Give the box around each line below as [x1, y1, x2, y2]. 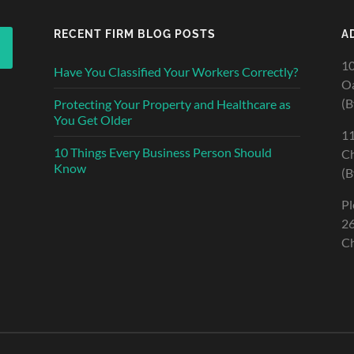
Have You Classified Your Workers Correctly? [54, 64, 298, 80]
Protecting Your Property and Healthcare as [54, 96, 291, 112]
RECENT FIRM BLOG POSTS [54, 27, 216, 41]
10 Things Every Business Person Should [54, 145, 272, 160]
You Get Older [54, 112, 132, 128]
